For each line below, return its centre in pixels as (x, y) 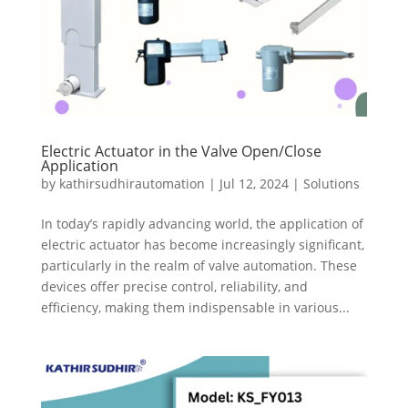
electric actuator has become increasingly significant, (202, 244)
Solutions (331, 183)
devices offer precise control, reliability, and (174, 286)
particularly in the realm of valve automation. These (199, 265)
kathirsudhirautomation (132, 183)
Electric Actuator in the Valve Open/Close (181, 151)
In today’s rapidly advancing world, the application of (202, 223)
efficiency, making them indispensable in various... (195, 307)
